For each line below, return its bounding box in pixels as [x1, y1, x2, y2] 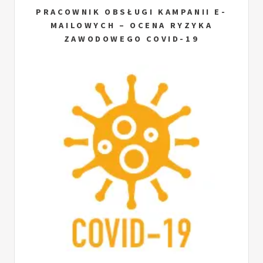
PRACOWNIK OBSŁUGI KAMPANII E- [36, 6, 227, 17]
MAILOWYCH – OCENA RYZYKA [50, 19, 213, 31]
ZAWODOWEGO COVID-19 [63, 33, 200, 44]
